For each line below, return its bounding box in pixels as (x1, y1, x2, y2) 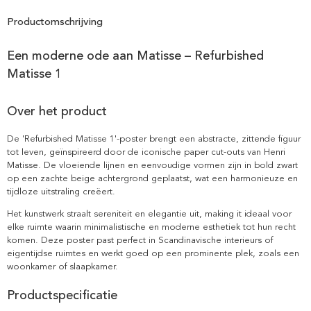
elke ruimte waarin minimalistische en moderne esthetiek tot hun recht (7, 221, 296, 233)
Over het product (7, 103, 107, 119)
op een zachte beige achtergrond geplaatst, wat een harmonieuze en (7, 172, 298, 184)
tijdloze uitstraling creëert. (7, 185, 115, 197)
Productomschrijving (7, 15, 103, 28)
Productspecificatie (7, 287, 117, 303)
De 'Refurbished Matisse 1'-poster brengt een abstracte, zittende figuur (7, 133, 301, 144)
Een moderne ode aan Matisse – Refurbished (7, 47, 264, 63)
